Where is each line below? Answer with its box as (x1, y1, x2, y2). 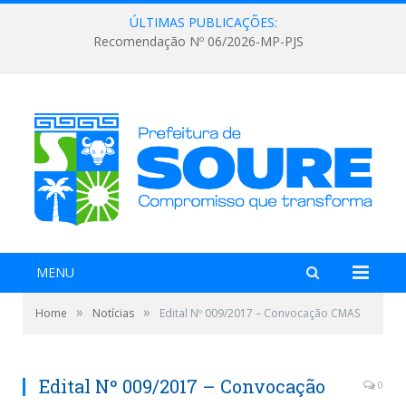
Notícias (92, 304, 134, 321)
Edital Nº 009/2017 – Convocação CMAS (159, 304, 360, 321)
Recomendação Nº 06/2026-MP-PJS (93, 33, 304, 51)
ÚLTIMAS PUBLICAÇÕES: (129, 14, 277, 31)
